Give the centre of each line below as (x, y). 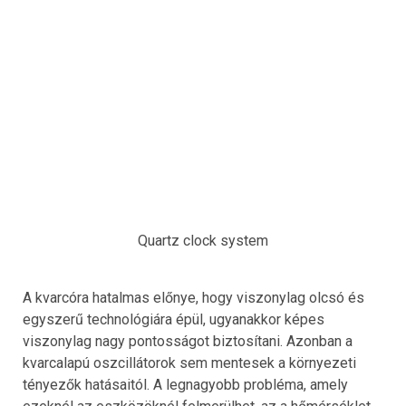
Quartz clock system (203, 241)
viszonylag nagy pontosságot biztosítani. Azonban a (188, 342)
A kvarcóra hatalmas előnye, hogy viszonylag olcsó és (193, 298)
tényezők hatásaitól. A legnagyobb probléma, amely (185, 385)
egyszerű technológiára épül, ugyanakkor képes (174, 320)
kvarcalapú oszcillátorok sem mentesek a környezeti (189, 363)
